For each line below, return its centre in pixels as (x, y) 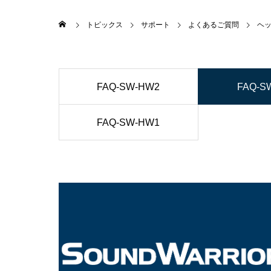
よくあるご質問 (214, 25)
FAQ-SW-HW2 (129, 87)
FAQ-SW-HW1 (129, 122)
